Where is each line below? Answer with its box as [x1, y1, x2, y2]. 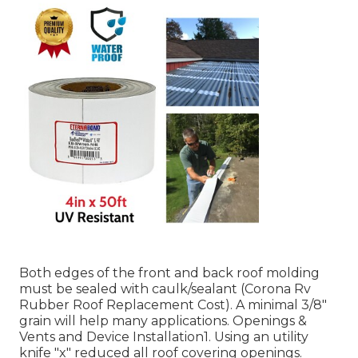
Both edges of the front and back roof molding [19, 265, 320, 280]
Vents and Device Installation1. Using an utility [19, 328, 308, 344]
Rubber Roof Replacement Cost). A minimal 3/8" [19, 296, 327, 312]
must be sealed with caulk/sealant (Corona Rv [19, 280, 311, 296]
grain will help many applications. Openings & [19, 312, 307, 328]
